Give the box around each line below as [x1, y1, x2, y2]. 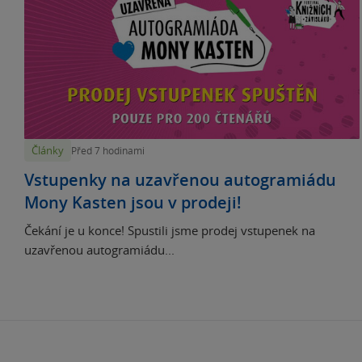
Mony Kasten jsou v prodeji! [24, 191, 242, 213]
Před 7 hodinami [71, 144, 145, 158]
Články [32, 142, 64, 158]
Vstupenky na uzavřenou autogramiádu [24, 168, 336, 191]
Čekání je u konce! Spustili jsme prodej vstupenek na [24, 221, 315, 238]
